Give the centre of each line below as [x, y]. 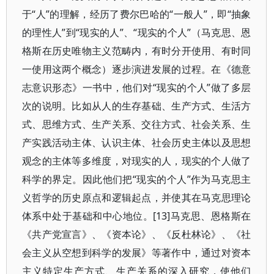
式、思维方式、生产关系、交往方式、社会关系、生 [137, 124]
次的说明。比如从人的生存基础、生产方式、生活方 [137, 106]
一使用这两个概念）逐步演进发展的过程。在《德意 [137, 69]
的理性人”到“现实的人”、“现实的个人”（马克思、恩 [137, 32]
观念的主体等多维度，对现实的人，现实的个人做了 [137, 161]
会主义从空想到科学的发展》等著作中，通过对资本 [137, 253]
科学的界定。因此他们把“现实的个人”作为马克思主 [137, 179]
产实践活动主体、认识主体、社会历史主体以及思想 [137, 143]
